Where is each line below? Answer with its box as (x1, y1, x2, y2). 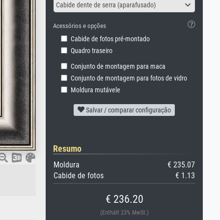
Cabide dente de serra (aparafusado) (56, 1, 156, 9)
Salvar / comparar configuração (84, 106, 171, 114)
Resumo (53, 143, 82, 154)
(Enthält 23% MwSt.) (100, 209, 149, 216)
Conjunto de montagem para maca (71, 62, 165, 71)
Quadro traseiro (71, 47, 112, 55)
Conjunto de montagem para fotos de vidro (71, 74, 187, 82)
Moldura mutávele (71, 86, 120, 94)
